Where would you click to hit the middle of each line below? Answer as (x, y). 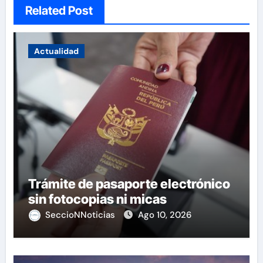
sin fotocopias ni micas (97, 199)
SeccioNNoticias (81, 215)
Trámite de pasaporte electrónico (129, 183)
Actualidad (56, 51)
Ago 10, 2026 (164, 215)
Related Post (59, 10)
